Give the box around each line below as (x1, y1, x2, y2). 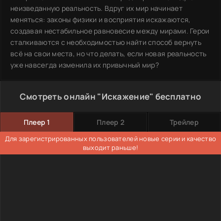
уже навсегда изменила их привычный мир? (10, 60, 159, 70)
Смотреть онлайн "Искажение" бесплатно (19, 90, 202, 102)
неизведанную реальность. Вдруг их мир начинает (10, 3, 183, 13)
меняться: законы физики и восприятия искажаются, (10, 14, 191, 24)
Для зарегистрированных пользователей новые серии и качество (4, 134, 217, 143)
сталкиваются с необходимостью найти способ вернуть (10, 37, 201, 47)
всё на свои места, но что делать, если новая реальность (10, 48, 207, 58)
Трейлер (169, 117, 199, 127)
